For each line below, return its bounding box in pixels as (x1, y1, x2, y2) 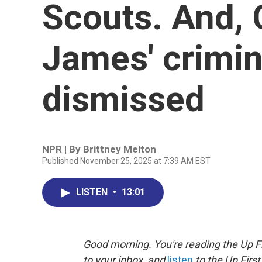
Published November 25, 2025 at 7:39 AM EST (42, 156, 211, 166)
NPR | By (42, 143, 83, 155)
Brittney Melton (83, 143, 156, 155)
